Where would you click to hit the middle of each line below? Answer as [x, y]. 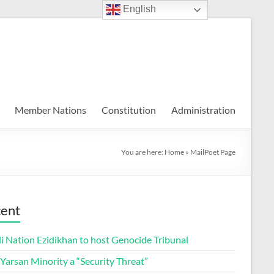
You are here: [143, 152]
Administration [203, 110]
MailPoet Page [213, 152]
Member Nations [50, 110]
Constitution [129, 110]
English [139, 9]
